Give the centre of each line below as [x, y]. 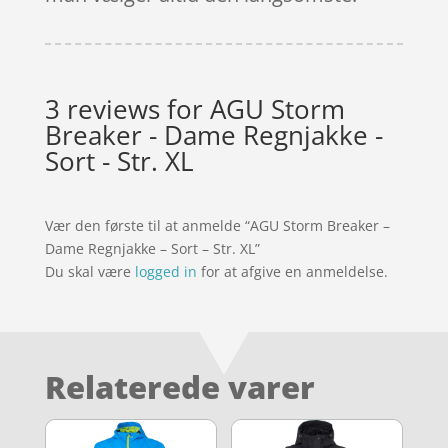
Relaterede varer [179, 386]
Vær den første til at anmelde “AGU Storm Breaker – [217, 225]
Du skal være [89, 271]
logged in [165, 271]
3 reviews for [127, 108]
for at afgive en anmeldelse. [292, 271]
